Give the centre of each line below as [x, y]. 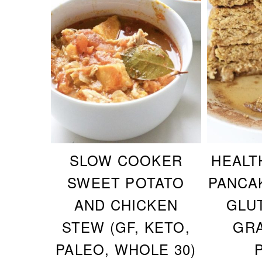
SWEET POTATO [126, 182]
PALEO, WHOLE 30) [126, 249]
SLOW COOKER [126, 160]
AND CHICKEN [126, 204]
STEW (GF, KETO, [126, 226]
